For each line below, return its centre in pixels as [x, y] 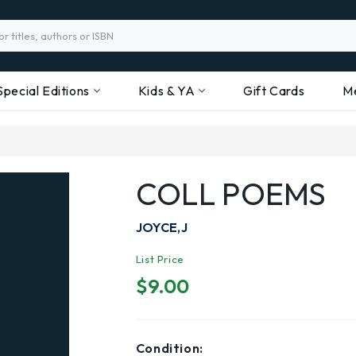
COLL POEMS [231, 193]
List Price [160, 259]
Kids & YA [166, 91]
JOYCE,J [161, 227]
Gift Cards [274, 91]
